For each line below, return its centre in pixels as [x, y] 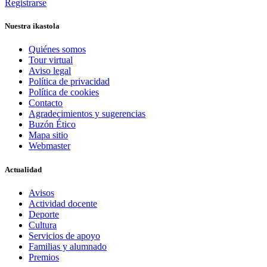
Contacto [46, 103]
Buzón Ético [52, 125]
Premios [44, 257]
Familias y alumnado [68, 246]
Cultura [43, 225]
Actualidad [23, 169]
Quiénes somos [57, 49]
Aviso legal [50, 71]
